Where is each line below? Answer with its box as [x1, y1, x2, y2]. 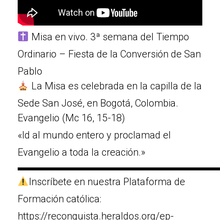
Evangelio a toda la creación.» [18, 146, 145, 158]
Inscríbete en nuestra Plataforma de [28, 176, 185, 188]
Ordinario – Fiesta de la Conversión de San [18, 48, 201, 60]
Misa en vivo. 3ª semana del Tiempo [28, 31, 189, 43]
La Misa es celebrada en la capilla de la [28, 80, 202, 92]
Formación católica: [18, 193, 101, 205]
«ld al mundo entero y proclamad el [18, 129, 171, 141]
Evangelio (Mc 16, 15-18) [18, 112, 125, 124]
